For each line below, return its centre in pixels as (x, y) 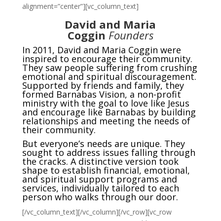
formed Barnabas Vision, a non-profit (101, 94)
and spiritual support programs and (99, 179)
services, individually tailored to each (100, 188)
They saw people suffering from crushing (110, 68)
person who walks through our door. (101, 197)
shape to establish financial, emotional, (106, 170)
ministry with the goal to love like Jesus (106, 103)
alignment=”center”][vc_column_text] (80, 6)
